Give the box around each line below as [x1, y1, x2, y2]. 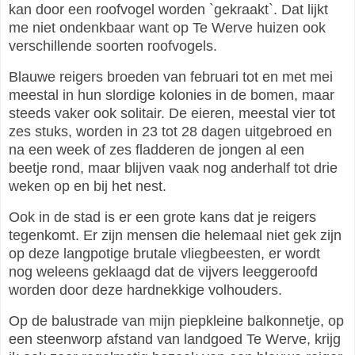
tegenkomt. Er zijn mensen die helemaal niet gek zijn [9, 227, 342, 243]
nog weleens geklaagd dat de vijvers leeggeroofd [9, 263, 318, 280]
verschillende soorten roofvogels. [9, 38, 221, 55]
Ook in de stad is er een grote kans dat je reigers [9, 208, 316, 225]
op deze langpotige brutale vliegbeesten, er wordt [9, 245, 320, 261]
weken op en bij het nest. [9, 177, 166, 194]
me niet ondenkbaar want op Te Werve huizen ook [9, 20, 326, 36]
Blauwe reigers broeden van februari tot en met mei [9, 68, 333, 85]
